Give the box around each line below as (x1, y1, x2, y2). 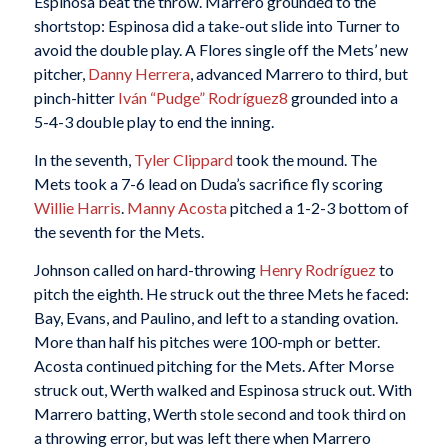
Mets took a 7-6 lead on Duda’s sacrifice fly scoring (33, 174, 383, 193)
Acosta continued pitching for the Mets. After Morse (33, 355, 394, 375)
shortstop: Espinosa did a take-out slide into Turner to (33, 16, 400, 36)
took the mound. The (232, 150, 377, 169)
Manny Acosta (126, 198, 227, 217)
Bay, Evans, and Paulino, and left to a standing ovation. (33, 307, 398, 327)
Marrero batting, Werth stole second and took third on (33, 403, 406, 423)
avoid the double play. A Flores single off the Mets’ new (33, 40, 408, 60)
